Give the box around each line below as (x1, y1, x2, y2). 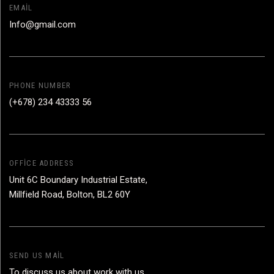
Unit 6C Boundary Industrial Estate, (9, 174, 147, 185)
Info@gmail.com (9, 18, 76, 30)
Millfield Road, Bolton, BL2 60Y (9, 188, 130, 200)
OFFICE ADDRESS (9, 158, 75, 168)
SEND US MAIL (9, 250, 65, 260)
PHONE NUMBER (9, 80, 72, 90)
